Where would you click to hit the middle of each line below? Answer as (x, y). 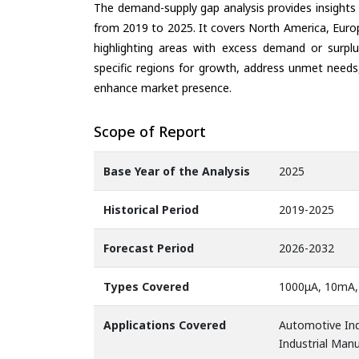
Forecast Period (149, 248)
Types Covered (146, 287)
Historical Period (151, 210)
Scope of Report (150, 131)
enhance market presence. (163, 87)
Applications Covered (165, 325)
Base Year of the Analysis (177, 171)
